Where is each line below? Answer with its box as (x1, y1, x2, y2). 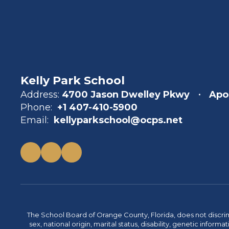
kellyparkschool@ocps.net (54, 114, 182, 126)
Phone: (20, 102, 52, 113)
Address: (20, 89, 59, 100)
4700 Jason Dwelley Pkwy (62, 89, 190, 100)
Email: (20, 114, 49, 126)
